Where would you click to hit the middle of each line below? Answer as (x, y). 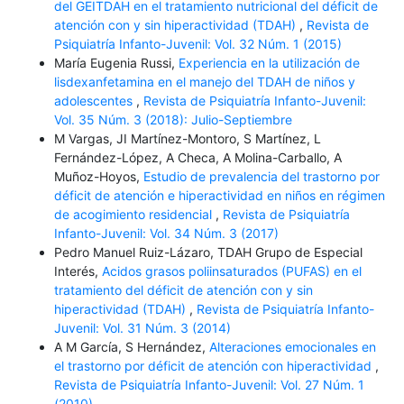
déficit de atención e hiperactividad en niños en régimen (219, 196)
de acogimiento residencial (134, 215)
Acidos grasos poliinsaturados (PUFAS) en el (231, 271)
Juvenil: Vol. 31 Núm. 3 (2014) (142, 328)
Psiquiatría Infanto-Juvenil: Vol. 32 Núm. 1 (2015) (197, 44)
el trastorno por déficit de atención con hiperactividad (214, 366)
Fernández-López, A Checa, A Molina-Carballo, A (197, 158)
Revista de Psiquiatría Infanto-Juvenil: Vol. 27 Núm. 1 (209, 385)
